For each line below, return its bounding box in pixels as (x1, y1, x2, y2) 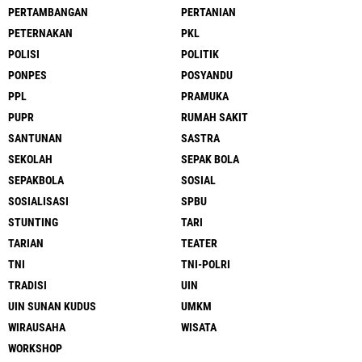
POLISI (8, 48, 40, 61)
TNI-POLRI (181, 258, 230, 271)
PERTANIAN (181, 6, 236, 19)
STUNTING (8, 216, 58, 229)
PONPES (8, 69, 47, 82)
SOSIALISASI (8, 195, 69, 208)
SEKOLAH (8, 153, 53, 166)
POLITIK (181, 48, 219, 61)
